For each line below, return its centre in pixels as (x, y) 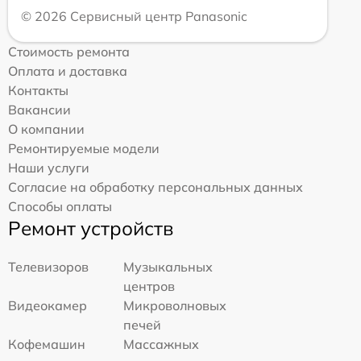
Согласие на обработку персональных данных (156, 187)
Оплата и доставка (68, 71)
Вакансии (39, 109)
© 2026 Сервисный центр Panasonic (134, 16)
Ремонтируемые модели (84, 148)
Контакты (38, 90)
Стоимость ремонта (69, 51)
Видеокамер (48, 305)
